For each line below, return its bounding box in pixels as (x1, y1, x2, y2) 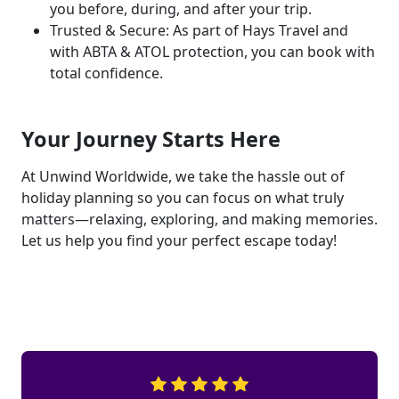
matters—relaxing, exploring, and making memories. (21, 209, 378, 229)
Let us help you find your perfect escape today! (21, 231, 337, 250)
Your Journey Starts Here (21, 125, 281, 153)
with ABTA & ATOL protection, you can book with (50, 42, 375, 61)
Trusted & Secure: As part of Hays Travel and (50, 20, 348, 40)
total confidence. (50, 63, 163, 83)
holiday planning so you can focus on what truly (21, 188, 344, 208)
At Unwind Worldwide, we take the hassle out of (21, 167, 345, 186)
